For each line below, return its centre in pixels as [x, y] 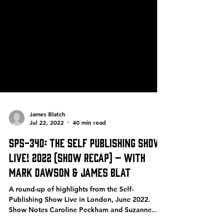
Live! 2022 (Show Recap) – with [77, 177]
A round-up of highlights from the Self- [71, 209]
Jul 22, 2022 [47, 142]
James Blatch [47, 133]
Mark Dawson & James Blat [70, 191]
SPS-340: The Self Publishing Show [85, 162]
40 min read [89, 142]
